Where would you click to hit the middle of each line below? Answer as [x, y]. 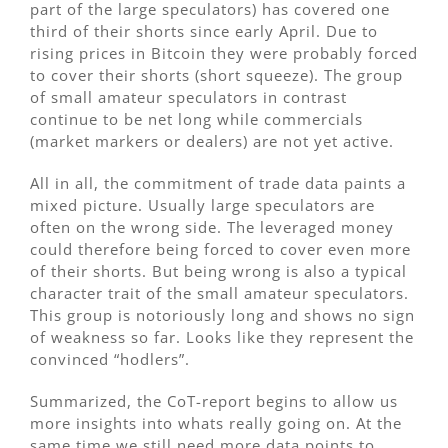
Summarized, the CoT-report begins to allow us [214, 401]
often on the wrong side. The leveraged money [212, 227]
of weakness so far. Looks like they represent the [222, 337]
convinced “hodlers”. [110, 359]
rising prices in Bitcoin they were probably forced [224, 53]
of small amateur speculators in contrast [188, 97]
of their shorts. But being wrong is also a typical [218, 271]
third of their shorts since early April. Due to [204, 31]
